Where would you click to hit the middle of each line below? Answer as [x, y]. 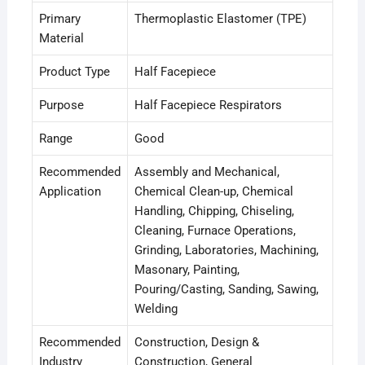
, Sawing [293, 290]
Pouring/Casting [178, 290]
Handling [158, 211]
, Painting [212, 270]
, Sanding [246, 290]
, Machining [285, 251]
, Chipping [209, 211]
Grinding [156, 251]
